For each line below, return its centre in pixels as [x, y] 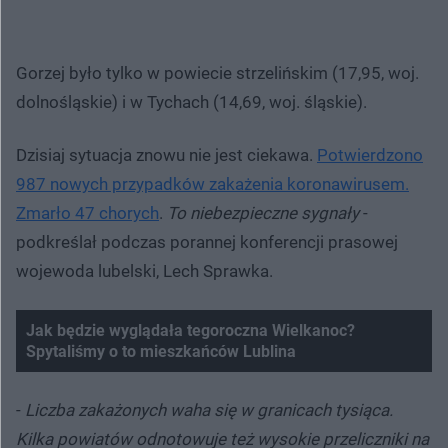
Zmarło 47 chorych [87, 212]
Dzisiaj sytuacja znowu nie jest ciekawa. [166, 154]
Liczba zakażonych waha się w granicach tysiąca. [209, 409]
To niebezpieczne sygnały [263, 212]
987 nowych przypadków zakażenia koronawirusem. [212, 183]
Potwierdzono [370, 154]
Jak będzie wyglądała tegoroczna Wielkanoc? [190, 330]
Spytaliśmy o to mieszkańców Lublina [161, 351]
